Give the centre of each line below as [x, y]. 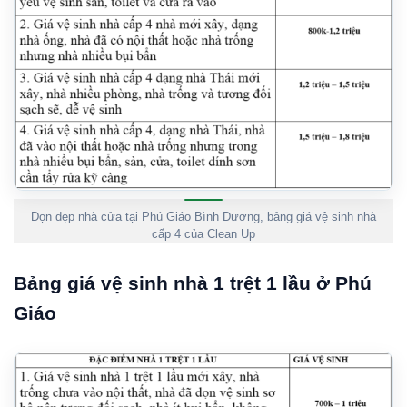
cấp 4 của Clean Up [203, 233]
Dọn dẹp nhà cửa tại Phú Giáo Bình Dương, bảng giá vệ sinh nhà [203, 216]
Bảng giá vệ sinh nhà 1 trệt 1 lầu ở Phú [193, 283]
